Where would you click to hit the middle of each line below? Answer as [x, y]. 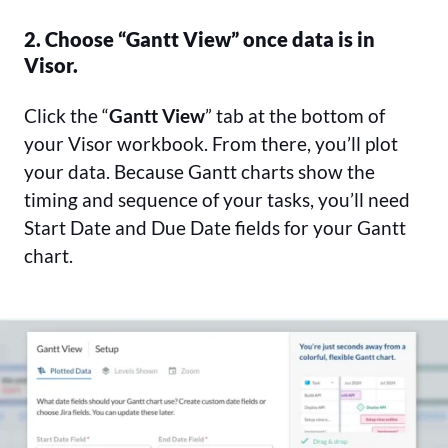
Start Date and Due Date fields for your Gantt [215, 228]
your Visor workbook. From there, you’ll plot [211, 144]
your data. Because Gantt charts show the [199, 172]
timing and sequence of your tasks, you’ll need [217, 200]
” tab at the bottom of [295, 116]
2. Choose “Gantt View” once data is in [199, 39]
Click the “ [66, 116]
